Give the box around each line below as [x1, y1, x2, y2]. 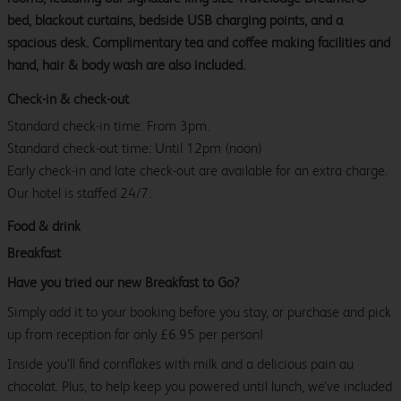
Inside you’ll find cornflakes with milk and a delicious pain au [7, 355, 354, 373]
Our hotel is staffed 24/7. [7, 184, 151, 202]
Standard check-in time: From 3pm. [7, 117, 209, 135]
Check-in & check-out [7, 90, 129, 108]
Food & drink [7, 218, 81, 235]
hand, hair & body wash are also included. [7, 56, 245, 74]
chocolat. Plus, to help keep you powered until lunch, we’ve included [7, 378, 392, 396]
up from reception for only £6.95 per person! [7, 326, 263, 344]
